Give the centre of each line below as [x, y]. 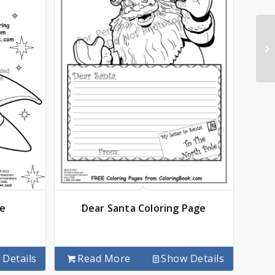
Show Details [193, 259]
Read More [104, 259]
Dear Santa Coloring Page [144, 208]
